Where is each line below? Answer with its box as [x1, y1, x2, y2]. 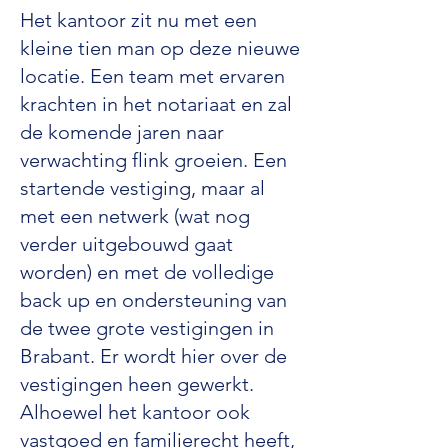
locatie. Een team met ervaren [20, 64, 285, 88]
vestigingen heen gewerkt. [20, 372, 254, 396]
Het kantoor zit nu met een [20, 8, 257, 32]
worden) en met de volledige [20, 260, 274, 284]
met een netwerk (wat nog [20, 204, 250, 228]
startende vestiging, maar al [20, 176, 265, 200]
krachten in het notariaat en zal [20, 92, 292, 116]
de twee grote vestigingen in [20, 316, 274, 340]
